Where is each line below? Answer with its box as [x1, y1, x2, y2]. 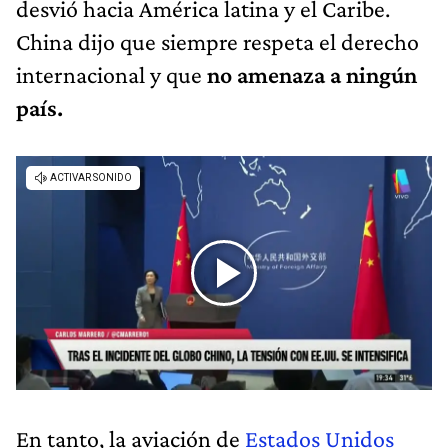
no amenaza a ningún [202, 60, 417, 88]
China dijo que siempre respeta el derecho [16, 27, 419, 55]
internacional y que [16, 60, 202, 88]
